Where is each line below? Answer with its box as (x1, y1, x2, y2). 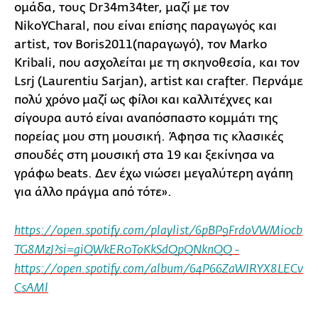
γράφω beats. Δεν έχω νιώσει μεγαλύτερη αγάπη (14, 166, 293, 180)
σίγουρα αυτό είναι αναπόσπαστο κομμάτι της (14, 111, 278, 125)
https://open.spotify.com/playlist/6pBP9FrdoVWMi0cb (14, 224, 302, 237)
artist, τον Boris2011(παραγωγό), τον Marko (14, 37, 267, 51)
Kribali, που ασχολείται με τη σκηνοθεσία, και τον (14, 55, 300, 70)
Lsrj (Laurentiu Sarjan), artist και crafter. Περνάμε (14, 74, 303, 88)
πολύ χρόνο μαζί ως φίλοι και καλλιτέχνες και (14, 92, 273, 106)
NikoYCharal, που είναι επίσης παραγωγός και (14, 18, 277, 33)
